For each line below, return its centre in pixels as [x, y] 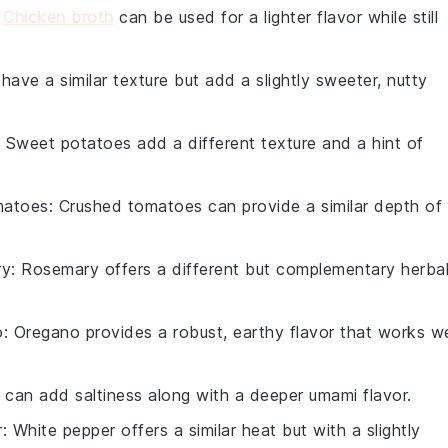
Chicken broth [58, 16]
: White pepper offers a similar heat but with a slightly [211, 429]
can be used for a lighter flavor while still [275, 16]
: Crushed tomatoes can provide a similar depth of [245, 205]
